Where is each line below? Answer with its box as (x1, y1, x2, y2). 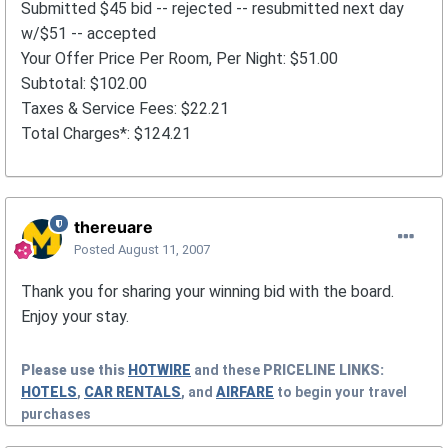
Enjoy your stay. (21, 307, 129, 327)
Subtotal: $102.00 (21, 74, 147, 94)
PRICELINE (263, 362, 336, 379)
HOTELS (21, 384, 77, 401)
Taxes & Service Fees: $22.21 (21, 99, 229, 119)
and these (191, 362, 263, 379)
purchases (21, 406, 91, 423)
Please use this (21, 362, 128, 379)
